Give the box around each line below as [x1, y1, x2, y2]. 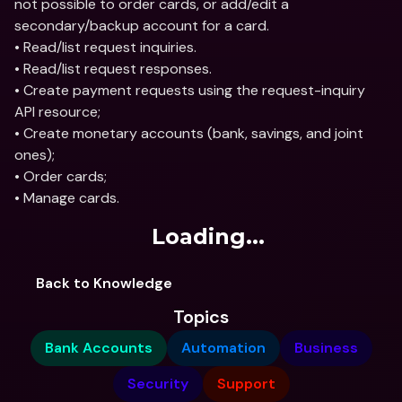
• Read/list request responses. [14, 59, 212, 78]
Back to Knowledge [36, 274, 172, 293]
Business [293, 338, 358, 357]
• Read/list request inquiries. [14, 38, 197, 57]
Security [127, 374, 188, 393]
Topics [173, 305, 229, 328]
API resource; [14, 102, 100, 121]
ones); [14, 145, 55, 164]
